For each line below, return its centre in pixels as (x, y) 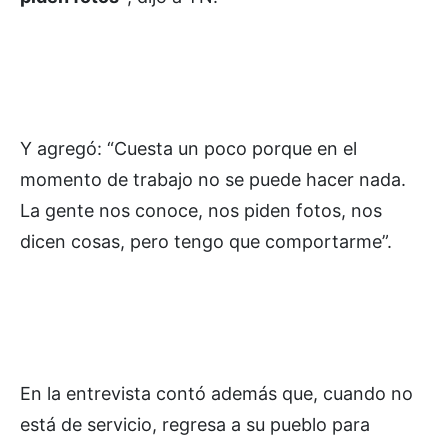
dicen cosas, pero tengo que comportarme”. (206, 241)
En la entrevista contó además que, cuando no (216, 393)
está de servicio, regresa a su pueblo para (195, 424)
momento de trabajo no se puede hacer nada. (213, 179)
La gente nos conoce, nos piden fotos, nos (201, 210)
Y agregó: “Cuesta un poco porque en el (188, 148)
